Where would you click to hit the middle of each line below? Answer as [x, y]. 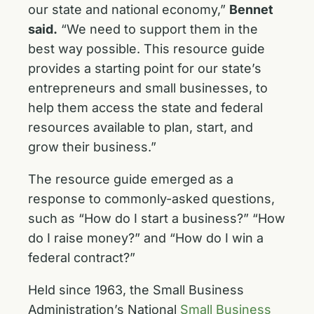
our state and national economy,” [129, 9]
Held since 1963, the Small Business [136, 290]
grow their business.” [92, 147]
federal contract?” [82, 258]
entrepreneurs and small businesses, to [148, 88]
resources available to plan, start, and [141, 127]
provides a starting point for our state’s [145, 68]
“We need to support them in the [158, 29]
